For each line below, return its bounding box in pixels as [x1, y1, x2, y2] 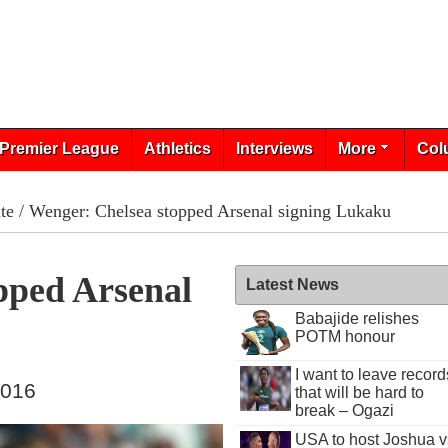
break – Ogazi [294, 402, 394, 419]
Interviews [235, 140, 313, 157]
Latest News [246, 276, 340, 293]
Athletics [143, 140, 211, 157]
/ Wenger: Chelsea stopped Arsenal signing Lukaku [13, 201, 391, 221]
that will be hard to [294, 384, 424, 401]
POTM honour [294, 328, 395, 345]
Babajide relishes [294, 310, 419, 327]
